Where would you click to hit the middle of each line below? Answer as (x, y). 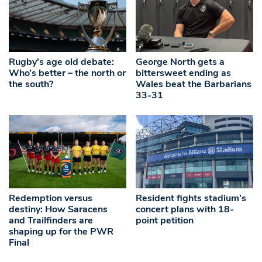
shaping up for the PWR (61, 231)
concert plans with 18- (185, 209)
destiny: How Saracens (58, 209)
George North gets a (180, 62)
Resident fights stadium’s (191, 198)
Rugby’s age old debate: (61, 62)
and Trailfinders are (51, 220)
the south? (31, 84)
